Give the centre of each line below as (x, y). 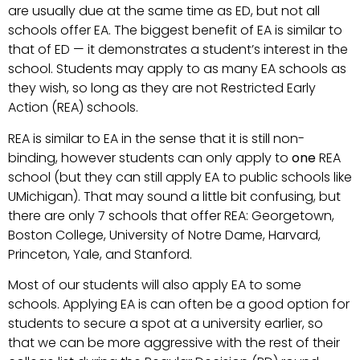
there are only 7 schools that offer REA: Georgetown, (171, 215)
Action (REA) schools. (75, 108)
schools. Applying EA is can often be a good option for (179, 305)
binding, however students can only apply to (150, 157)
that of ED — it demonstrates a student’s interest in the (178, 50)
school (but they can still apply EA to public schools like (180, 177)
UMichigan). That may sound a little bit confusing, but (174, 196)
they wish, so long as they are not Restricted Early (162, 88)
